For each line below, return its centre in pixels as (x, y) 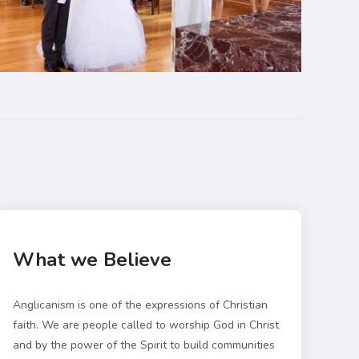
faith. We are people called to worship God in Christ (146, 325)
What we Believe (92, 259)
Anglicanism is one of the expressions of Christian (140, 305)
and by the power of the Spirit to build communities (144, 345)
